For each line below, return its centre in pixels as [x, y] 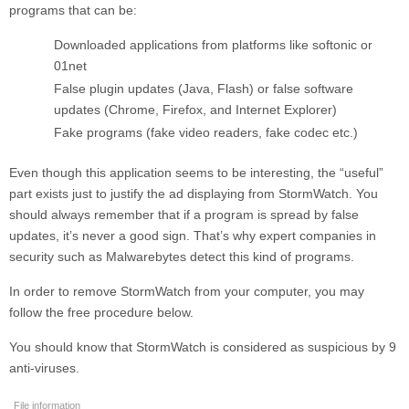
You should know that [73, 347]
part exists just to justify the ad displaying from [142, 194]
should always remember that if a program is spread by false [184, 215]
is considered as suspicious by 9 [301, 347]
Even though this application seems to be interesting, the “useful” [196, 173]
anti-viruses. [44, 368]
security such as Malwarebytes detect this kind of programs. [182, 257]
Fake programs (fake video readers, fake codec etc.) [206, 133]
